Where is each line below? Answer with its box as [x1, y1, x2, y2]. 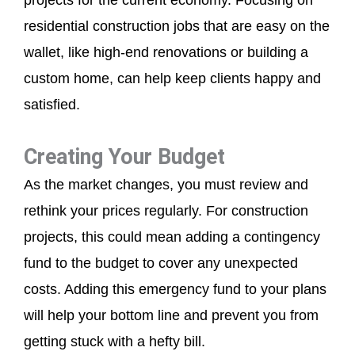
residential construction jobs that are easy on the [24, 17, 330, 34]
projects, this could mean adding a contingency [24, 229, 320, 246]
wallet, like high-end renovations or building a [24, 44, 308, 60]
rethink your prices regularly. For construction [24, 203, 308, 219]
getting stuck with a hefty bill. [24, 334, 205, 350]
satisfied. [24, 96, 80, 113]
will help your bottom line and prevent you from [24, 307, 319, 324]
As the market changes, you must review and [24, 177, 308, 193]
